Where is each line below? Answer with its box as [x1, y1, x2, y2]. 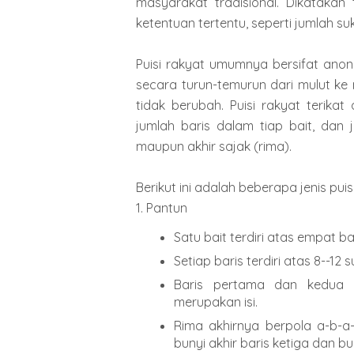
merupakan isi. [174, 293, 258, 310]
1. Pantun [136, 199, 187, 216]
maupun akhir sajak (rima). [136, 137, 292, 154]
